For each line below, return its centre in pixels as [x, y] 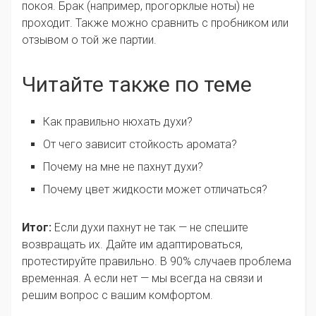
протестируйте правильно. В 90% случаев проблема [157, 262]
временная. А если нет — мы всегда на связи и [142, 279]
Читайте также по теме [137, 85]
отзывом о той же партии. [89, 40]
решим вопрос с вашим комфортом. [117, 296]
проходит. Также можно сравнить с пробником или [155, 23]
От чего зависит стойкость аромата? [140, 145]
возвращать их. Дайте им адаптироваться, [132, 245]
